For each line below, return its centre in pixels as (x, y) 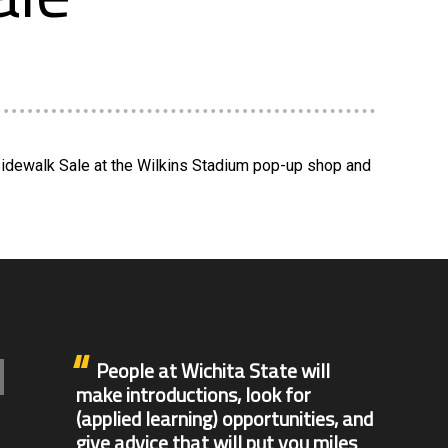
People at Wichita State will (213, 371)
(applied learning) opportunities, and (224, 419)
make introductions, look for (193, 395)
